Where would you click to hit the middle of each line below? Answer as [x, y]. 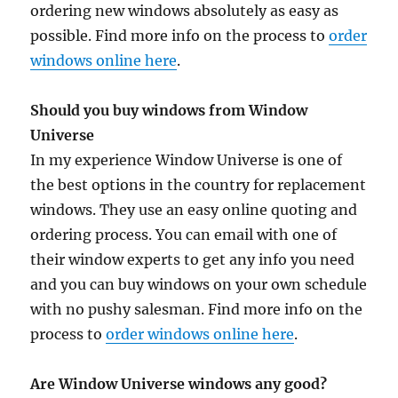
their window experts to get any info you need [193, 260]
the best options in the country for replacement [199, 185]
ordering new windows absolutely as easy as [185, 11]
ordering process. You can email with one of [184, 235]
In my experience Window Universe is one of [187, 160]
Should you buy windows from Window [169, 111]
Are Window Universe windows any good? [179, 384]
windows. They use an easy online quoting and [194, 210]
